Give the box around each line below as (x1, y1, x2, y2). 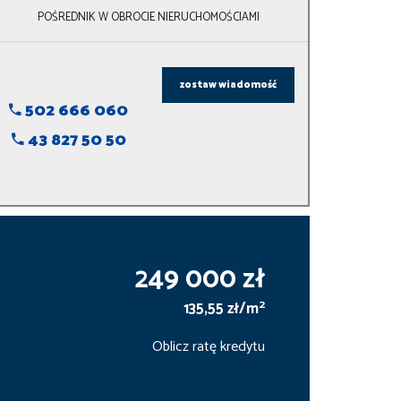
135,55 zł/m (183, 297, 259, 322)
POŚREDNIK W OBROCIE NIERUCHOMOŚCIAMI (37, 8, 260, 28)
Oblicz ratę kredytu (151, 335, 265, 360)
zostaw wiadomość (179, 76, 277, 93)
